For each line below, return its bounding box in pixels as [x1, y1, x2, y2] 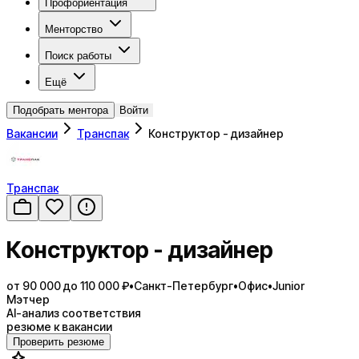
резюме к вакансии [6, 319, 112, 333]
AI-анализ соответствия [6, 305, 141, 320]
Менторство [45, 23, 103, 35]
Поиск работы [45, 50, 111, 62]
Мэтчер [6, 292, 50, 306]
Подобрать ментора [13, 104, 108, 116]
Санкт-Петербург [134, 278, 233, 292]
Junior [272, 278, 305, 292]
